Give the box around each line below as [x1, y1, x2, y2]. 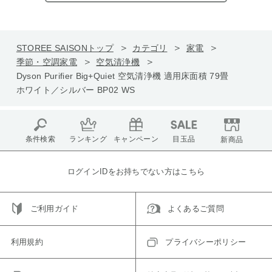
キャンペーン [114, 135, 158, 144]
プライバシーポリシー [165, 237, 246, 246]
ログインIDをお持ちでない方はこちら [67, 166, 205, 176]
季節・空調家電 [16, 56, 78, 67]
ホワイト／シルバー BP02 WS [16, 84, 135, 95]
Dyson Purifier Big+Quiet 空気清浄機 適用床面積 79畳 [16, 70, 229, 81]
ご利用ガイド [30, 204, 79, 214]
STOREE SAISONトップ [16, 42, 114, 53]
